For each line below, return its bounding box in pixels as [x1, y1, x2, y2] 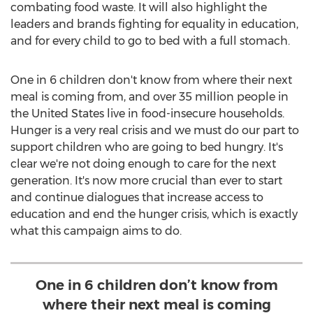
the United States [10, 107, 104, 120]
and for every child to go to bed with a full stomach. [10, 34, 290, 48]
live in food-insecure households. [104, 107, 284, 120]
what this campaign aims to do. [10, 224, 182, 238]
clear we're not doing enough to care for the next [10, 157, 276, 170]
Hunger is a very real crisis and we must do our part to [10, 124, 299, 137]
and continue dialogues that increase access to [10, 191, 263, 204]
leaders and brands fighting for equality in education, [10, 17, 298, 31]
